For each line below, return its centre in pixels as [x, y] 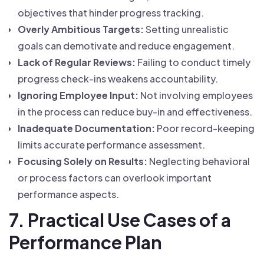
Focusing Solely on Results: [82, 161]
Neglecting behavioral [199, 161]
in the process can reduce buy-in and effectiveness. [135, 112]
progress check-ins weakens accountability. [118, 79]
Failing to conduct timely [193, 62]
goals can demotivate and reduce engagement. [126, 46]
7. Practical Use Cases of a [120, 220]
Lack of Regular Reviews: [77, 62]
